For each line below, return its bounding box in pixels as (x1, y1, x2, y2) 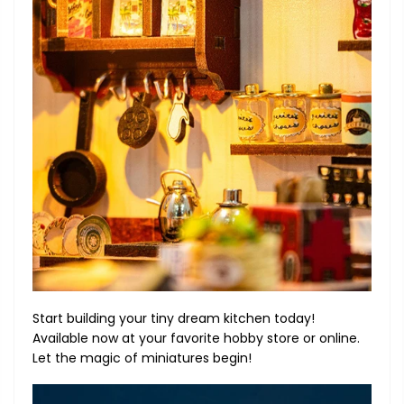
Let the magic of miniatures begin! (32, 348, 252, 367)
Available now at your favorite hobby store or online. (32, 328, 360, 347)
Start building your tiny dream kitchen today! (32, 308, 315, 327)
